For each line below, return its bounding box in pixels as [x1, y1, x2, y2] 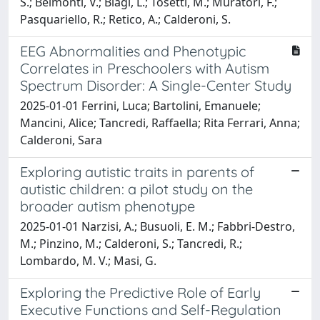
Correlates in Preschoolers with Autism [20, 59, 269, 77]
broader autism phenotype [20, 196, 195, 215]
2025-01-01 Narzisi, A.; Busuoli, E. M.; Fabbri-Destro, [20, 218, 295, 234]
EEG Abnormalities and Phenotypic [20, 41, 246, 60]
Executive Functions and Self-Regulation [20, 300, 281, 319]
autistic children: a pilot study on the [20, 179, 253, 198]
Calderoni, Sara [20, 131, 102, 148]
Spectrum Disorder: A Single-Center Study [20, 76, 291, 94]
